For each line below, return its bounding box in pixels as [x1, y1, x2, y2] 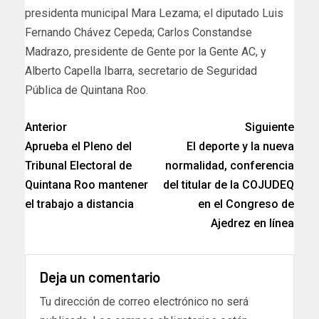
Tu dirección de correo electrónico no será [40, 294, 249, 308]
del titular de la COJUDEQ [163, 177, 294, 192]
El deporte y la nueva [187, 139, 294, 153]
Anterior [25, 120, 67, 134]
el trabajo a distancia [25, 197, 134, 211]
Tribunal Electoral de [25, 158, 132, 172]
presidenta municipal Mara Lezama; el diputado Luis [25, 6, 283, 20]
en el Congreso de [198, 197, 294, 211]
